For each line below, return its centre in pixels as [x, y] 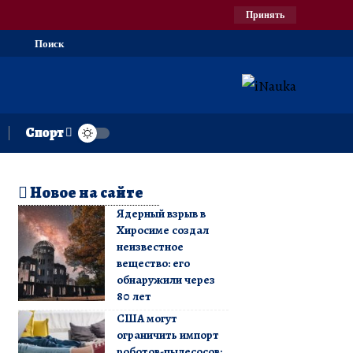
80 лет [134, 296]
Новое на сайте [85, 192]
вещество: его [153, 263]
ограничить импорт [167, 334]
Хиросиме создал [162, 230]
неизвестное [150, 246]
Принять [265, 15]
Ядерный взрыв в [161, 213]
